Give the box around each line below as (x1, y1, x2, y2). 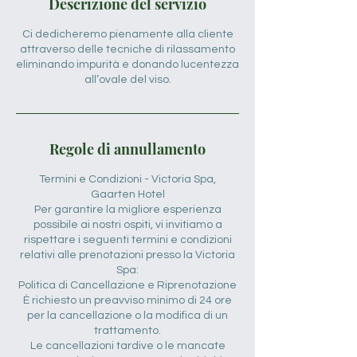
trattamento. (94, 325, 161, 336)
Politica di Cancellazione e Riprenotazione (18, 280, 237, 291)
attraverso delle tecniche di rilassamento (20, 44, 235, 55)
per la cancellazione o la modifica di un (27, 310, 228, 321)
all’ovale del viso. (84, 74, 171, 85)
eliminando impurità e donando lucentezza (16, 59, 239, 70)
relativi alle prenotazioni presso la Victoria (20, 249, 235, 261)
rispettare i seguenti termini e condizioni (23, 234, 232, 245)
